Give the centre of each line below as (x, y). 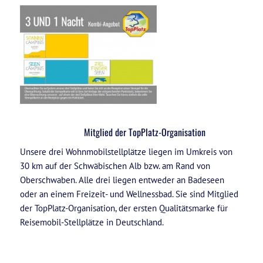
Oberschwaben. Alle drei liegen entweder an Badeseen (122, 180)
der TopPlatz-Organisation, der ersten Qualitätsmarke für (124, 208)
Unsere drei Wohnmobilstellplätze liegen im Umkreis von (126, 151)
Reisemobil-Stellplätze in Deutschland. (92, 222)
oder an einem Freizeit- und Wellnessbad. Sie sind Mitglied (129, 194)
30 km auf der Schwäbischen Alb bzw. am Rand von (115, 166)
